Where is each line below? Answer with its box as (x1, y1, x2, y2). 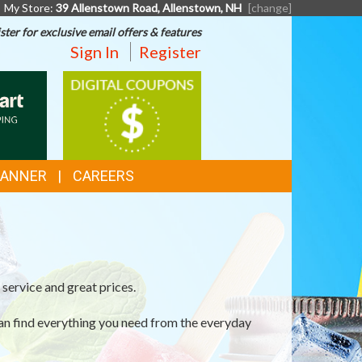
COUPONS (61, 90, 150, 113)
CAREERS (72, 167, 134, 184)
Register (138, 42, 201, 61)
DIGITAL (61, 69, 132, 92)
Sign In (69, 42, 119, 61)
